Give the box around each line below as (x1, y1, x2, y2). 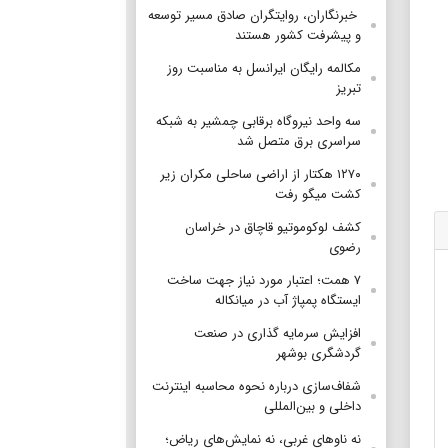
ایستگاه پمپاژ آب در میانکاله (215, 289, 361, 311)
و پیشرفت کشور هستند (235, 24, 361, 46)
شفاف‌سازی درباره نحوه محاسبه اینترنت (152, 375, 361, 397)
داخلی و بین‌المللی (264, 395, 361, 417)
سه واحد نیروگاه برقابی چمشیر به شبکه (156, 110, 361, 132)
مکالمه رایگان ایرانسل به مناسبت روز (167, 57, 361, 79)
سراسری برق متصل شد (237, 130, 361, 152)
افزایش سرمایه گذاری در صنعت (194, 322, 361, 344)
